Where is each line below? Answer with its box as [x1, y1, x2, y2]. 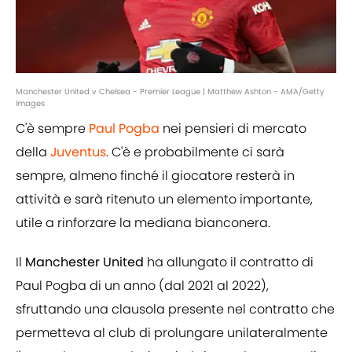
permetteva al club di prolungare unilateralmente [16, 324, 328, 343]
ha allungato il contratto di [147, 253, 313, 272]
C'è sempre [16, 119, 89, 138]
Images [16, 97, 45, 110]
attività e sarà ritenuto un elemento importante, [16, 190, 313, 209]
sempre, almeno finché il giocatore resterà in [16, 167, 295, 185]
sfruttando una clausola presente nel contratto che [16, 300, 335, 319]
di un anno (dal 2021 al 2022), [90, 277, 269, 295]
